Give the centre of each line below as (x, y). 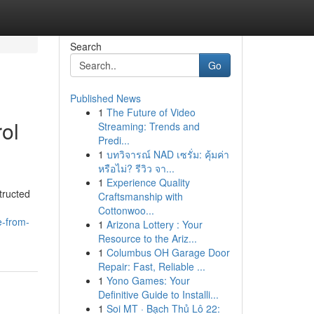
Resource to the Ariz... (147, 238)
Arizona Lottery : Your (154, 224)
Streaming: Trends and (149, 126)
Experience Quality (148, 182)
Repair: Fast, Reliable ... (151, 266)
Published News (105, 98)
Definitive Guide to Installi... (158, 294)
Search (86, 46)
